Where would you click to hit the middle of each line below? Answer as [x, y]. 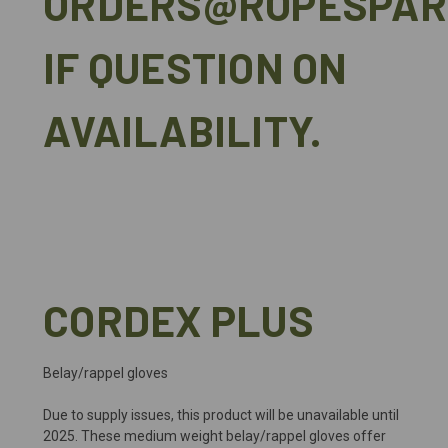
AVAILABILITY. [187, 129]
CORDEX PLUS [178, 319]
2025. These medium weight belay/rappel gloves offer [214, 435]
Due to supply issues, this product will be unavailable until [221, 414]
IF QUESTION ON [195, 66]
